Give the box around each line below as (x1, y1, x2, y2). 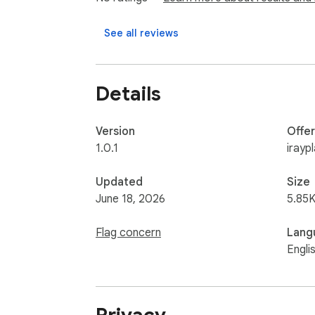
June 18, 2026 (96, 191, 165, 206)
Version (96, 124, 135, 139)
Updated (96, 174, 143, 189)
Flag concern (96, 225, 161, 240)
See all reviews (104, 27, 179, 40)
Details (96, 81, 161, 106)
